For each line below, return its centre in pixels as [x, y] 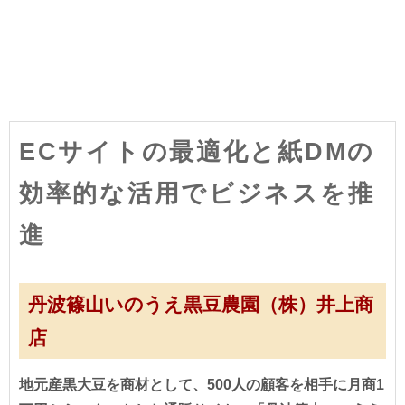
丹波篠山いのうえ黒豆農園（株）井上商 [201, 304]
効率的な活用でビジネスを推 [197, 193]
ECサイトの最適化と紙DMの [198, 151]
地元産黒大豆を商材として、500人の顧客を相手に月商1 [202, 384]
